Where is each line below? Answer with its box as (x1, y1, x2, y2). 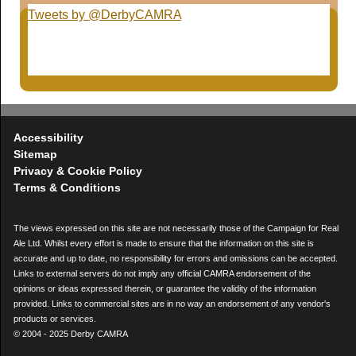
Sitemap (14, 147, 57, 161)
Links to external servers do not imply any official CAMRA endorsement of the (14, 268, 311, 278)
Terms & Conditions (14, 180, 121, 194)
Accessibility (14, 130, 83, 144)
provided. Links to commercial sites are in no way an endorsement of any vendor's (14, 298, 331, 308)
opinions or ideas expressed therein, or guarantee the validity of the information (14, 283, 316, 293)
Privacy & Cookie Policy (14, 164, 142, 177)
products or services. (14, 313, 96, 323)
